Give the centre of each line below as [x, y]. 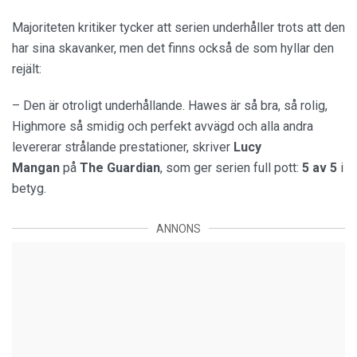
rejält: [28, 69]
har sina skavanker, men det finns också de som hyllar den [173, 48]
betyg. [31, 188]
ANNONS [178, 228]
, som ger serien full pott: [231, 167]
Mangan [37, 167]
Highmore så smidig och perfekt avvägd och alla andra [163, 126]
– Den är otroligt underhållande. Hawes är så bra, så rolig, [170, 105]
